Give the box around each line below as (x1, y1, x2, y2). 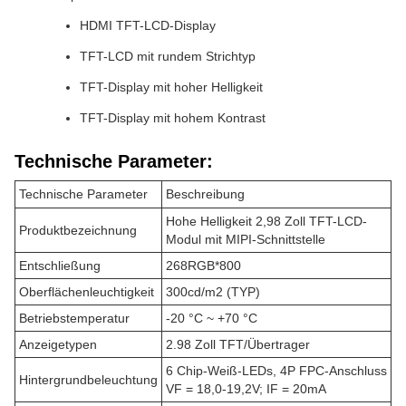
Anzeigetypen (19, 337, 97, 352)
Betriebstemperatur (19, 311, 130, 325)
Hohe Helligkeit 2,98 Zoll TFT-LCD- (166, 214, 367, 228)
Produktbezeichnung (19, 223, 137, 237)
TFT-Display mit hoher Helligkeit (80, 80, 263, 94)
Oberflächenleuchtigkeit (19, 285, 154, 299)
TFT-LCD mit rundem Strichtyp (80, 49, 256, 63)
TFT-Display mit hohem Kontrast (80, 111, 266, 125)
